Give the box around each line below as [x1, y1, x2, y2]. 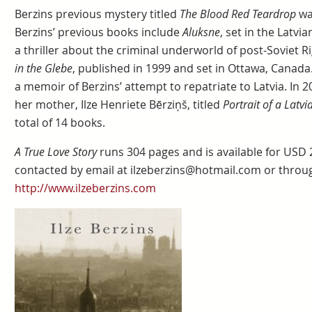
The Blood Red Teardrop [179, 6, 299, 22]
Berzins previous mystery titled [14, 6, 180, 22]
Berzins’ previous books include [14, 24, 182, 40]
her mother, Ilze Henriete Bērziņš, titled [14, 97, 223, 112]
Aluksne [182, 24, 220, 40]
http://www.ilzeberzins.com [14, 180, 156, 196]
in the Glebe [14, 61, 72, 76]
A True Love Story [14, 144, 97, 159]
